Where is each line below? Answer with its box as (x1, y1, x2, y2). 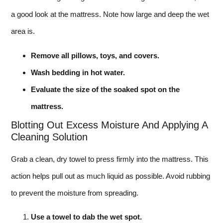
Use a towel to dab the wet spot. (31, 213, 142, 222)
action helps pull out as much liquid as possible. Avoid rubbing (11, 171, 210, 180)
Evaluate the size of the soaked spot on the (31, 85, 180, 94)
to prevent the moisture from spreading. (11, 188, 138, 197)
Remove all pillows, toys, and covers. (31, 51, 159, 60)
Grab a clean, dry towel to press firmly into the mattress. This (11, 154, 209, 163)
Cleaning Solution (11, 131, 88, 142)
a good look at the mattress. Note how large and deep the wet (11, 10, 209, 19)
